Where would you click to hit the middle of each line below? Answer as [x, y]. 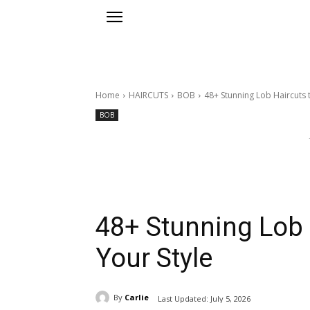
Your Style [154, 258]
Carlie [137, 298]
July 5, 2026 [230, 298]
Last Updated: [183, 298]
